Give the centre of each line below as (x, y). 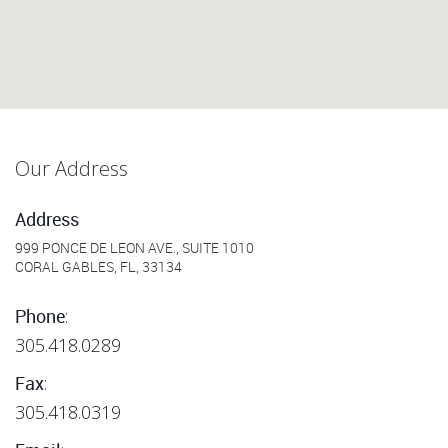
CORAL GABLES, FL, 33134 (98, 267)
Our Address (71, 168)
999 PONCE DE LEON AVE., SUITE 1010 (134, 248)
